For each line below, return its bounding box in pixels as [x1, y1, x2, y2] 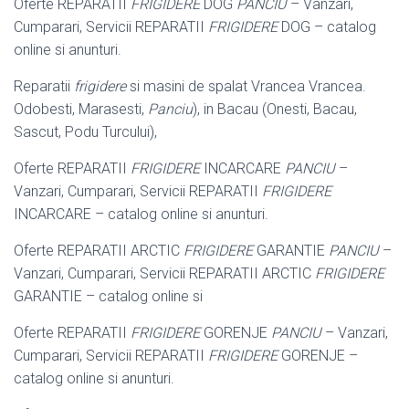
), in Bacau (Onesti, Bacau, [193, 100, 357, 118]
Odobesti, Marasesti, [14, 100, 148, 118]
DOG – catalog [278, 17, 376, 36]
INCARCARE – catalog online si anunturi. [14, 204, 268, 223]
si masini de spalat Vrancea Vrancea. [126, 77, 366, 95]
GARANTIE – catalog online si [14, 287, 203, 305]
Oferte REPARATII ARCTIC [14, 241, 184, 259]
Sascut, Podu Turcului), [14, 122, 157, 141]
